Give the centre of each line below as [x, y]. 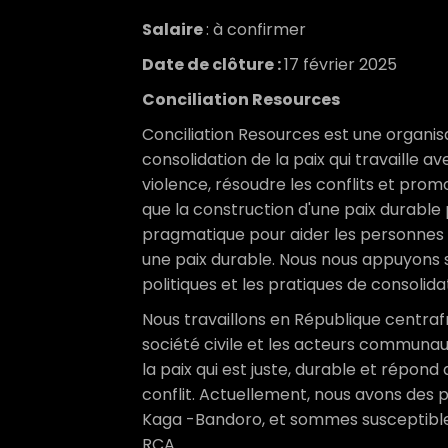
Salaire [174, 29]
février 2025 [348, 64]
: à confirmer [256, 29]
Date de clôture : [213, 64]
